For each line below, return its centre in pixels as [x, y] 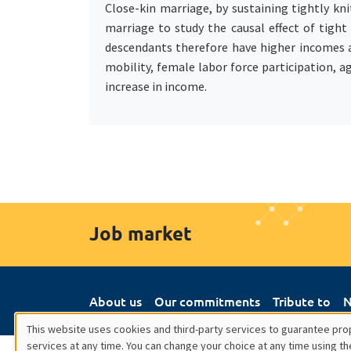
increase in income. [156, 86]
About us [116, 300]
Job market [141, 233]
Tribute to [302, 300]
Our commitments [207, 300]
